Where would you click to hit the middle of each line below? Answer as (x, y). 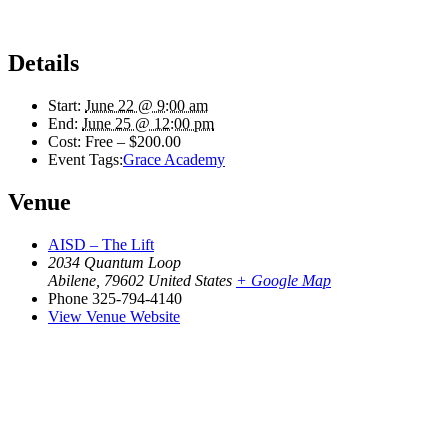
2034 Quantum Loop (114, 262)
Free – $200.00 (133, 141)
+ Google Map (283, 280)
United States (190, 280)
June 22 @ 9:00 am (146, 105)
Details (43, 62)
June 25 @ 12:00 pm (148, 123)
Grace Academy (174, 159)
